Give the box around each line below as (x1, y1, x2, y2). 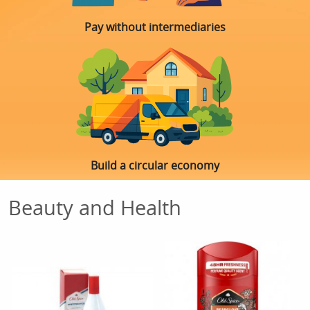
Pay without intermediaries (84, 19, 226, 35)
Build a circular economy (91, 158, 219, 173)
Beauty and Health (8, 194, 181, 221)
